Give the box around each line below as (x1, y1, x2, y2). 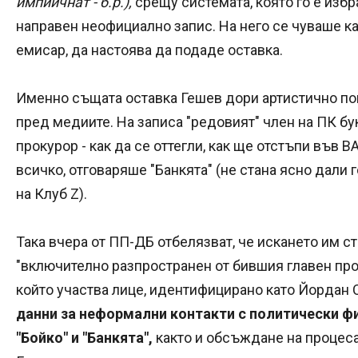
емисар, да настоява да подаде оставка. (16, 41, 283, 58)
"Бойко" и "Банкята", (16, 328, 156, 346)
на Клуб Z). (16, 185, 87, 202)
